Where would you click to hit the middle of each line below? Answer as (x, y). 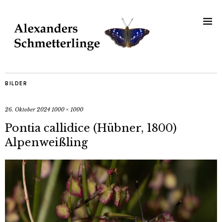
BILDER (16, 84)
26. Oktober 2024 (28, 110)
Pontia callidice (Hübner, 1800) (91, 128)
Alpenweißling (46, 143)
